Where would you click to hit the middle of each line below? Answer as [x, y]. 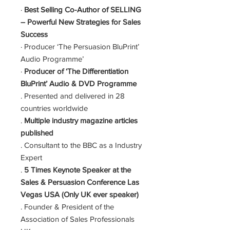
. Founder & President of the [67, 207]
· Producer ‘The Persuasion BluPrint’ [80, 46]
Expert [31, 157]
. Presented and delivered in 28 [73, 96]
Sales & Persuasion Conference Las [80, 182]
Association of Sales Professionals [78, 219]
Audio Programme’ [52, 59]
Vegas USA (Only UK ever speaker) [80, 194]
